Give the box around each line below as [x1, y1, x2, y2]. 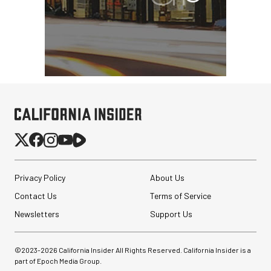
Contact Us [15, 191, 57, 201]
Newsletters [15, 209, 59, 220]
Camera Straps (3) [135, 233, 192, 243]
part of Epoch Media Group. [15, 256, 102, 266]
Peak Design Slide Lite [135, 224, 206, 234]
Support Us [149, 209, 192, 220]
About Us [149, 172, 184, 183]
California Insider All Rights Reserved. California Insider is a [57, 246, 251, 255]
